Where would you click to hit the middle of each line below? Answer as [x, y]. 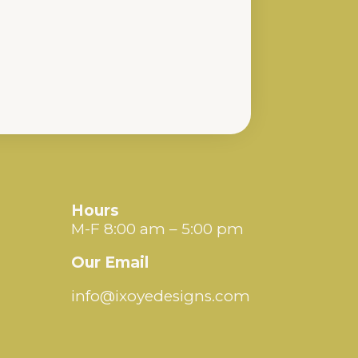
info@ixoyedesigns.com [161, 296]
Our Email [110, 262]
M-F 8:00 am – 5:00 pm [158, 229]
